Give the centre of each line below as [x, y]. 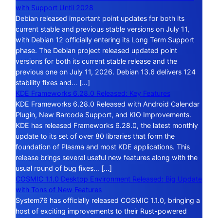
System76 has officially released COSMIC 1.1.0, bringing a [108, 200]
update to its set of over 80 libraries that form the [95, 136]
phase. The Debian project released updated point [96, 50]
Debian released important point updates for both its [100, 18]
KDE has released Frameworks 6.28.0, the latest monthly [107, 125]
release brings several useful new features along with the [107, 157]
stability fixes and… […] [53, 82]
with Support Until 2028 [54, 7]
